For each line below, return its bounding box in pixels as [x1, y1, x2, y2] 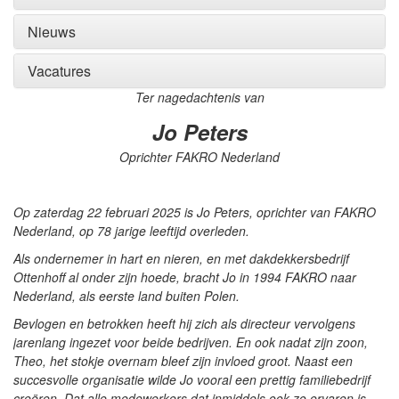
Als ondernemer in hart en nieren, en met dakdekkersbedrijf [13, 249, 349, 267]
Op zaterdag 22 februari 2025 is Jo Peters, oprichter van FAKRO [13, 203, 376, 221]
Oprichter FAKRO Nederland [119, 148, 280, 166]
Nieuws [28, 21, 76, 42]
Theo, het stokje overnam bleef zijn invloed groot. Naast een [13, 352, 353, 370]
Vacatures [28, 61, 91, 81]
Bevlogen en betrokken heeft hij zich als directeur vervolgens [13, 314, 355, 332]
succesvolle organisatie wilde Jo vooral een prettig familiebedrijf [13, 370, 370, 388]
